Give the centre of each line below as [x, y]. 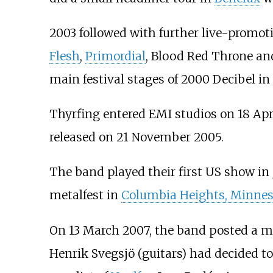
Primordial [115, 56]
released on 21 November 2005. [136, 137]
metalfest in [85, 195]
